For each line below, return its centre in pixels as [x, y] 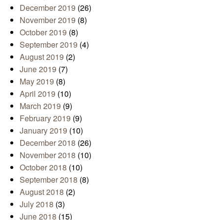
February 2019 [45, 118]
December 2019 [48, 7]
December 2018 [48, 142]
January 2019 [43, 130]
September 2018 [49, 179]
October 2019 [43, 32]
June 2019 [38, 69]
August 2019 [42, 56]
